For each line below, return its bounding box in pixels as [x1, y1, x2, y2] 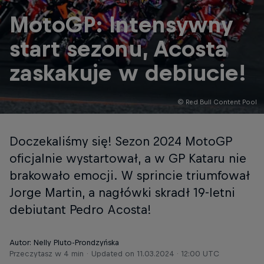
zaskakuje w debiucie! [9, 61, 246, 85]
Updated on [91, 249, 137, 258]
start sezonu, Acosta [9, 37, 227, 61]
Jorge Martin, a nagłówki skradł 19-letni [9, 186, 235, 199]
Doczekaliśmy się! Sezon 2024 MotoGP [9, 134, 232, 148]
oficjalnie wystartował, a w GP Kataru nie [9, 151, 246, 165]
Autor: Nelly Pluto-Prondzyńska [9, 238, 119, 247]
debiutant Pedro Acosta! [9, 203, 151, 216]
